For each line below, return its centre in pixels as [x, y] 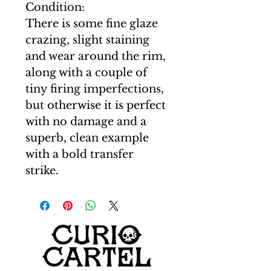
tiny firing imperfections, [95, 89]
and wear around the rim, [96, 56]
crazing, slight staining [87, 40]
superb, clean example [87, 138]
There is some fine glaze [92, 24]
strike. [42, 171]
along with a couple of [86, 73]
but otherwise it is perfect [96, 105]
